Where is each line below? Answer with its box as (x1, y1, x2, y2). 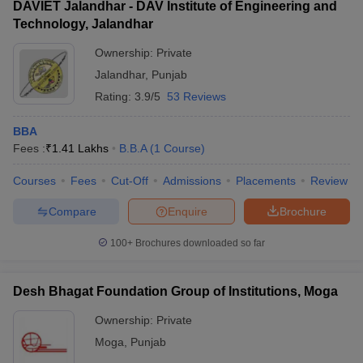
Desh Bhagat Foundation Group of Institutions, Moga (13, 284, 338, 298)
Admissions (163, 174, 221, 187)
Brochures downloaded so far (133, 237, 265, 249)
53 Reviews (167, 90, 226, 103)
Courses (13, 174, 56, 187)
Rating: (95, 90, 135, 103)
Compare (48, 204, 96, 218)
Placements (236, 174, 296, 187)
